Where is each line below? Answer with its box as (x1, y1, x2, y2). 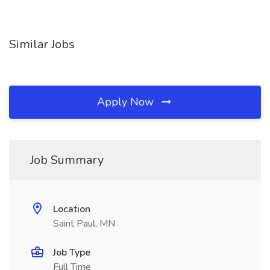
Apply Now (97, 95, 157, 109)
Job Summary (30, 152, 104, 168)
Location (53, 202, 90, 216)
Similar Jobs (9, 36, 75, 52)
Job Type (53, 246, 90, 259)
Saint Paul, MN (53, 217, 115, 230)
